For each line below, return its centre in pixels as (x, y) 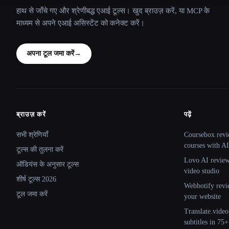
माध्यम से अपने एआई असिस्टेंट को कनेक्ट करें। (81, 23)
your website (202, 196)
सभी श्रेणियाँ (32, 134)
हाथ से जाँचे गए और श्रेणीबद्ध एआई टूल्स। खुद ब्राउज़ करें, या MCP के (113, 10)
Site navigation (55, 121)
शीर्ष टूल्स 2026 (36, 179)
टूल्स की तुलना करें (40, 149)
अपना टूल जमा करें (50, 53)
